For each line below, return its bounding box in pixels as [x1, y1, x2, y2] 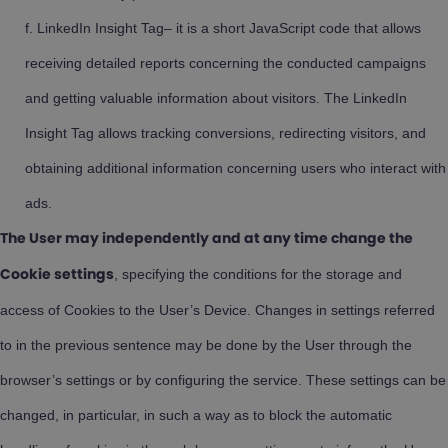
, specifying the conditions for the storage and [114, 266, 402, 282]
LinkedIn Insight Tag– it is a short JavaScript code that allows [37, 20, 421, 36]
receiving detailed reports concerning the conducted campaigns [25, 55, 426, 71]
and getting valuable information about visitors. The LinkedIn [25, 90, 407, 106]
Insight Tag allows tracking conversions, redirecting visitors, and [25, 125, 426, 141]
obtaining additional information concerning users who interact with [25, 160, 446, 176]
